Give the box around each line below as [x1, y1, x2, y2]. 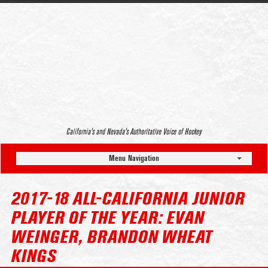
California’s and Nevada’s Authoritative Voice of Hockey [66, 127, 202, 136]
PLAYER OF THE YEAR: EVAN [11, 210, 203, 227]
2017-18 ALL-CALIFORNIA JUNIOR [11, 191, 244, 208]
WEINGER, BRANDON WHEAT [11, 229, 211, 246]
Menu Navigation [109, 153, 159, 163]
